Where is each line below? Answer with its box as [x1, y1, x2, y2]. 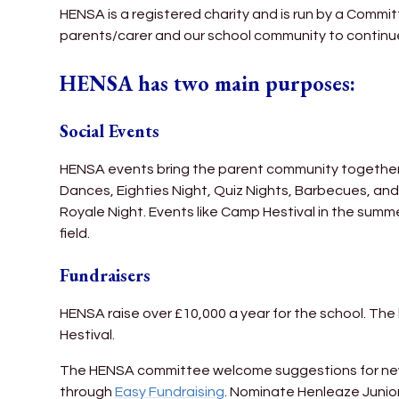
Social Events [60, 118, 160, 142]
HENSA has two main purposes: [60, 69, 356, 97]
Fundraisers [60, 263, 151, 287]
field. [60, 225, 91, 240]
